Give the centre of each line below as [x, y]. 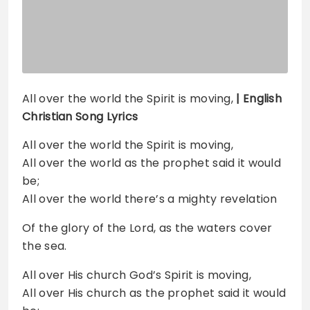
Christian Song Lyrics [80, 116]
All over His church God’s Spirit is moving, [137, 275]
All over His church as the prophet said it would [154, 293]
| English [259, 98]
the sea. [45, 246]
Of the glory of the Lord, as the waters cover [147, 228]
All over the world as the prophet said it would [152, 163]
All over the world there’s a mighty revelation [150, 199]
